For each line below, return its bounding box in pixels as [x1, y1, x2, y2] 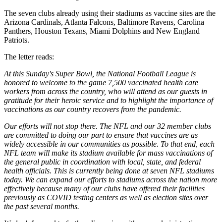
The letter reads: [4, 52, 54, 61]
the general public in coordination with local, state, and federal [4, 157, 201, 166]
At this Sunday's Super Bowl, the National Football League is [4, 69, 196, 78]
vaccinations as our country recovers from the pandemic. [4, 105, 181, 113]
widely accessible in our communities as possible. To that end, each [4, 139, 215, 148]
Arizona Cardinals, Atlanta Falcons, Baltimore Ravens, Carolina [4, 17, 204, 26]
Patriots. [4, 35, 29, 44]
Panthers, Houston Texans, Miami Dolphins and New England [4, 26, 200, 35]
